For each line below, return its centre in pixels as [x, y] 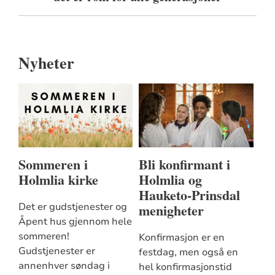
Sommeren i [53, 164]
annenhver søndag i [64, 266]
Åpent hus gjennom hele [75, 222]
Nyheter [46, 62]
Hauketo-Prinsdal [189, 195]
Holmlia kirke [58, 179]
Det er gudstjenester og [72, 207]
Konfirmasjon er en [181, 238]
